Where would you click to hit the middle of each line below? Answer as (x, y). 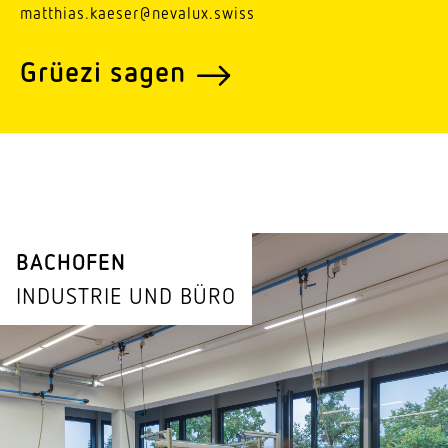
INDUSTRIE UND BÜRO (126, 296)
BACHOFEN (71, 262)
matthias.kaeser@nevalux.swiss (137, 13)
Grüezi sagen (103, 71)
